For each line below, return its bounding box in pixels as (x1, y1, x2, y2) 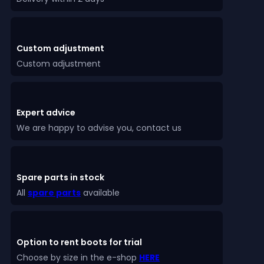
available (81, 187, 120, 199)
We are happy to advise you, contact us (16, 122, 181, 134)
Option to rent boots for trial (16, 236, 142, 248)
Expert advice (16, 107, 75, 119)
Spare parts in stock (16, 171, 104, 183)
